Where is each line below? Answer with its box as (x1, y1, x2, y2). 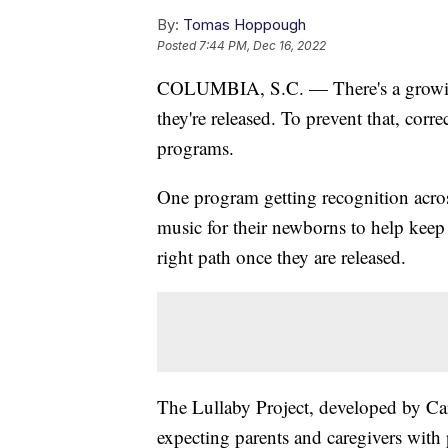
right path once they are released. (157, 244, 406, 270)
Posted (157, 38, 199, 54)
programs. (157, 135, 234, 161)
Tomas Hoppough (183, 15, 306, 35)
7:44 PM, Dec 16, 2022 (199, 38, 326, 54)
